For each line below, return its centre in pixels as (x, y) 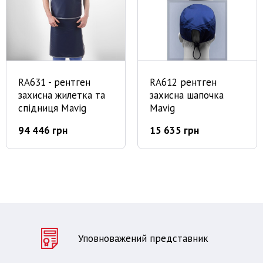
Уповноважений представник (143, 238)
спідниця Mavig (52, 108)
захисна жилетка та (62, 95)
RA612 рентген (183, 82)
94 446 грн (43, 130)
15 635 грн (174, 130)
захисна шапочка (187, 95)
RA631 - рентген (54, 82)
